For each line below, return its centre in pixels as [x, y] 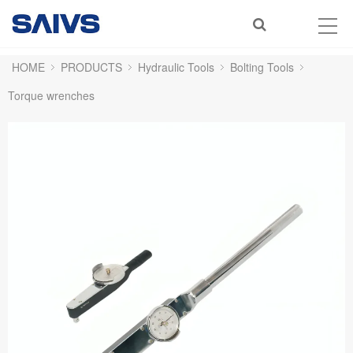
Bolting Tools [262, 67]
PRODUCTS [91, 67]
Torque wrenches [51, 95]
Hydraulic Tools [176, 67]
